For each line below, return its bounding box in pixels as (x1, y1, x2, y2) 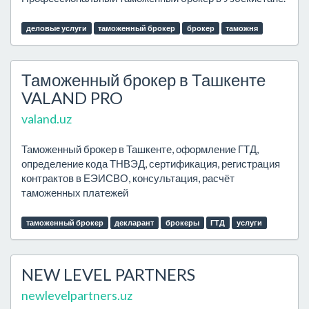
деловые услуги (26, 23, 87, 32)
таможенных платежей (21, 186, 128, 199)
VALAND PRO (21, 88, 123, 108)
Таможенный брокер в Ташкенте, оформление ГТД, (21, 143, 259, 155)
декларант (114, 218, 154, 227)
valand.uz (21, 111, 72, 126)
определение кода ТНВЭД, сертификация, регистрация (21, 157, 280, 170)
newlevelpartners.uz (21, 288, 132, 303)
